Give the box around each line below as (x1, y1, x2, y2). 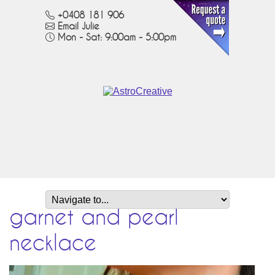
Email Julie (58, 21, 99, 31)
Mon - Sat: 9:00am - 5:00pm (58, 33, 176, 42)
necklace (9, 233, 96, 255)
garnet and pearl (9, 207, 179, 229)
